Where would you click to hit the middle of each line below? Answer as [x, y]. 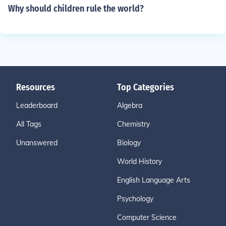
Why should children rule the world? [76, 9]
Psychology [135, 199]
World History [139, 161]
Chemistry [133, 124]
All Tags [29, 124]
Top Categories [146, 87]
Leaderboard [37, 105]
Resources [36, 87]
